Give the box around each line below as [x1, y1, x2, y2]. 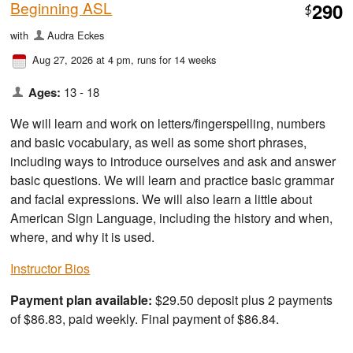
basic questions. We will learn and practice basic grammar [10, 170, 335, 189]
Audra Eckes [46, 27, 104, 43]
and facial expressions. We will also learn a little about [10, 189, 313, 208]
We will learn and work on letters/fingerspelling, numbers [10, 113, 326, 132]
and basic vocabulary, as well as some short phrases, [10, 132, 307, 151]
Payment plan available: [10, 290, 153, 309]
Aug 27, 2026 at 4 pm [32, 51, 132, 67]
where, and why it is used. [10, 227, 155, 246]
